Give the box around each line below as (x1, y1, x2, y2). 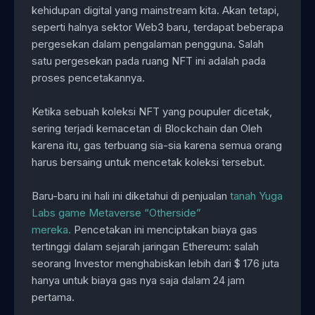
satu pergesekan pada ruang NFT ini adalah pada (32, 54, 266, 68)
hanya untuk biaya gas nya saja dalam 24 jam (32, 274, 245, 288)
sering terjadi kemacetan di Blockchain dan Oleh (32, 122, 262, 136)
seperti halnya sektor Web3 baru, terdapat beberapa (32, 20, 283, 34)
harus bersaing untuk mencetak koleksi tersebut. (32, 155, 265, 169)
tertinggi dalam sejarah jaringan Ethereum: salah (32, 240, 259, 254)
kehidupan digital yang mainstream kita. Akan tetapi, (32, 4, 279, 18)
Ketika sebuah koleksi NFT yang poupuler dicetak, (32, 105, 272, 119)
